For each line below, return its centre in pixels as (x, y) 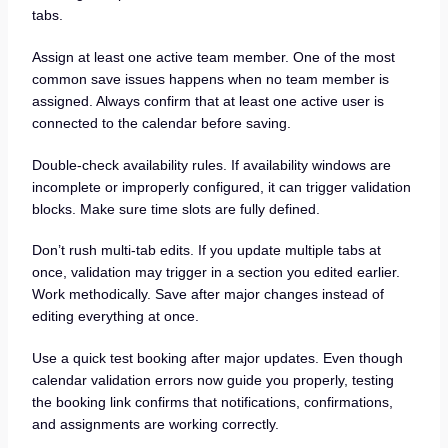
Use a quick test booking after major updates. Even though (217, 357)
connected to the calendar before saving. (161, 123)
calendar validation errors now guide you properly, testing (212, 379)
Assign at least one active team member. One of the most (213, 57)
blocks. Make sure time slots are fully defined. (175, 208)
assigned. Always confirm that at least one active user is (207, 101)
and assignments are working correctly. (155, 423)
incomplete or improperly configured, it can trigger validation (221, 186)
